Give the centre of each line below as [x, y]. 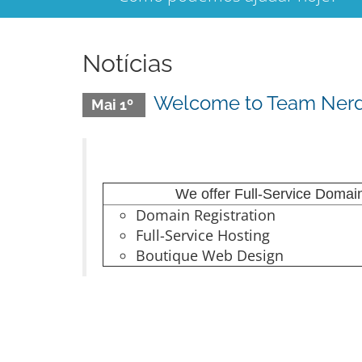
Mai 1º [114, 105]
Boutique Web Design [210, 255]
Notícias [127, 63]
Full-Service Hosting [203, 235]
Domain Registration [206, 215]
